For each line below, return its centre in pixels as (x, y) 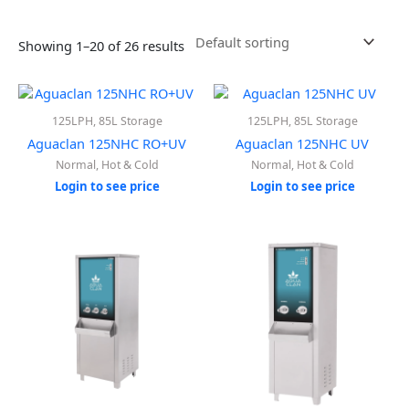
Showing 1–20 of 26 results (101, 46)
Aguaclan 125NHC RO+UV (107, 144)
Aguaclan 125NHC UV (302, 144)
